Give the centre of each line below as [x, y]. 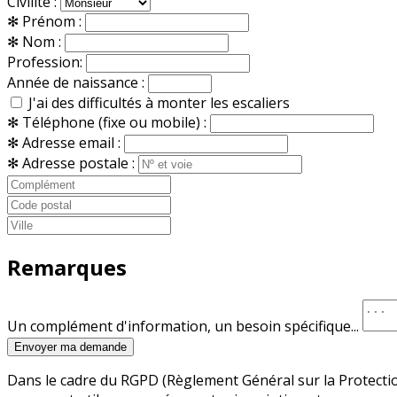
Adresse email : [73, 143]
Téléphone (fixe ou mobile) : [116, 123]
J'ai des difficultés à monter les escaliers [159, 103]
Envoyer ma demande [70, 346]
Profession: [47, 62]
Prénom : [54, 22]
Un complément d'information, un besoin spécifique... [185, 326]
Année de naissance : [78, 83]
